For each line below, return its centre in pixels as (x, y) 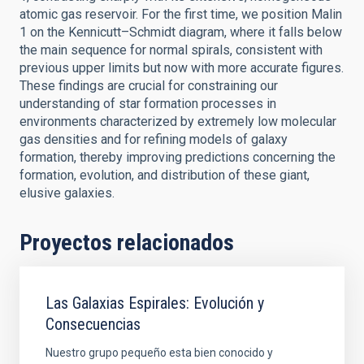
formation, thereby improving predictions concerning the (178, 157)
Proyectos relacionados (127, 243)
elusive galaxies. (67, 193)
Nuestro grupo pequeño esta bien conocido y (159, 353)
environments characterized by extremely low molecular (178, 121)
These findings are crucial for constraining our (149, 86)
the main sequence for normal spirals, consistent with (171, 50)
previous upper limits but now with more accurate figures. (182, 68)
